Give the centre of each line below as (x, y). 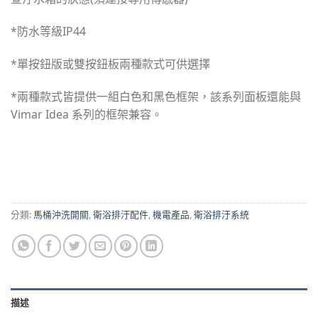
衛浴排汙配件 (121, 215)
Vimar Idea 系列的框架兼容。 (87, 114)
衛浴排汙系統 (221, 215)
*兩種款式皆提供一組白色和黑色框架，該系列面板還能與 (156, 96)
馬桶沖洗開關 (61, 215)
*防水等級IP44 (48, 32)
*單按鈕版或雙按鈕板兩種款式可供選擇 (110, 64)
